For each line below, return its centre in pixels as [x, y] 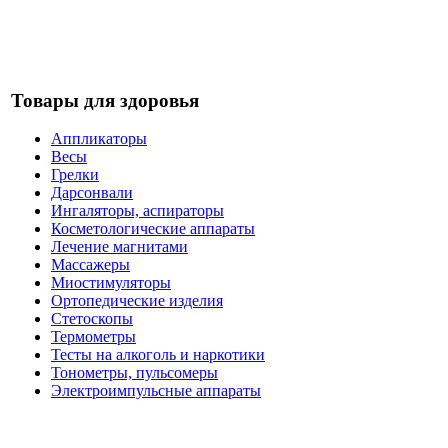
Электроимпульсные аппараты [156, 391]
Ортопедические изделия [137, 301]
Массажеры [90, 265]
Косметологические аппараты [153, 229]
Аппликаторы [99, 139]
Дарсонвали [92, 193]
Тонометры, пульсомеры [134, 373]
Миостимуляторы [111, 283]
